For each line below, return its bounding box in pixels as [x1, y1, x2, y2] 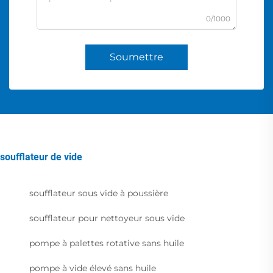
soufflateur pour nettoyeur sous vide [29, 213, 185, 224]
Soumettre [110, 51, 163, 63]
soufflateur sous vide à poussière [29, 188, 168, 199]
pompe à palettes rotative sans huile [29, 238, 184, 249]
